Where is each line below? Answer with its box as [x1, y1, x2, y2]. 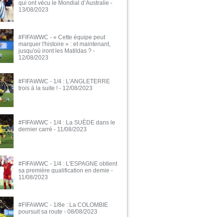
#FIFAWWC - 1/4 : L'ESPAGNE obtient [18, 160, 117, 168]
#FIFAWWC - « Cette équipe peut [18, 34, 105, 41]
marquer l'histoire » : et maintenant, [18, 41, 110, 48]
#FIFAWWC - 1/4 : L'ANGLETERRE [18, 78, 110, 85]
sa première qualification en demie [18, 167, 109, 174]
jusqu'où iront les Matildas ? [18, 47, 92, 55]
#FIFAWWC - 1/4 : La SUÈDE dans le [18, 119, 115, 126]
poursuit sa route [18, 208, 62, 216]
